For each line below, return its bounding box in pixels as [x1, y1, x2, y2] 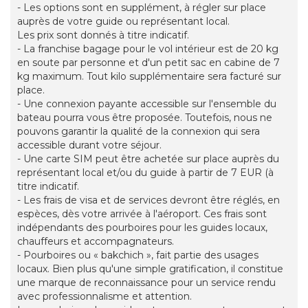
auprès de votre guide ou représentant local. [17, 15, 230, 28]
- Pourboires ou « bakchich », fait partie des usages [17, 249, 258, 262]
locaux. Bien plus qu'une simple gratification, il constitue [17, 263, 283, 276]
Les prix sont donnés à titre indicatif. [17, 29, 189, 42]
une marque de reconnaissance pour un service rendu [17, 276, 276, 289]
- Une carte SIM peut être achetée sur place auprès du [17, 153, 279, 166]
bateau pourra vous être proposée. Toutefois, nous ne [17, 111, 272, 124]
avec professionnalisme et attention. [17, 290, 192, 303]
